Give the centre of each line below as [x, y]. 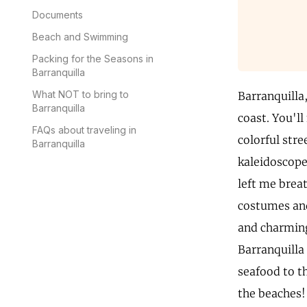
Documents [58, 15]
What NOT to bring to [81, 94]
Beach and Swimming [80, 37]
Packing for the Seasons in [93, 59]
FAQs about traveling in [84, 130]
